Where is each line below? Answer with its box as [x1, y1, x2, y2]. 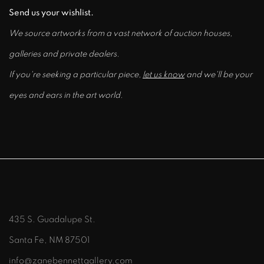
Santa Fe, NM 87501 [9, 235, 90, 245]
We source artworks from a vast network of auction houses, [9, 28, 232, 38]
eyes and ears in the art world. [9, 90, 123, 100]
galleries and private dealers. [9, 49, 120, 58]
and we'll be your [184, 70, 252, 79]
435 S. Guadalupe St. [9, 214, 95, 224]
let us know [143, 70, 184, 79]
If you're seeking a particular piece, [9, 70, 143, 79]
